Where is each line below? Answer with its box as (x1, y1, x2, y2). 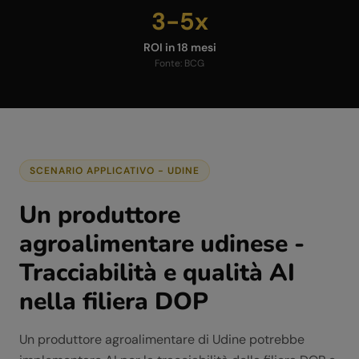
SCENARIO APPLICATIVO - (30, 164, 168, 177)
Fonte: (155, 57, 184, 70)
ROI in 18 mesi (143, 40, 216, 54)
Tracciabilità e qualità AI (19, 256, 295, 289)
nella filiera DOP (19, 285, 208, 318)
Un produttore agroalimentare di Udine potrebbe (19, 331, 305, 348)
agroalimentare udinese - (19, 228, 305, 260)
